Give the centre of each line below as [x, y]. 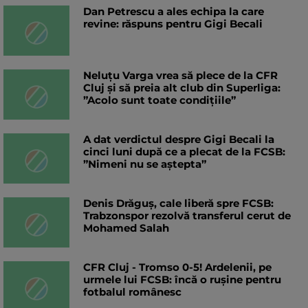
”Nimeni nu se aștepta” [145, 164]
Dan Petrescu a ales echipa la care [174, 12]
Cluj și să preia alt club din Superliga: [182, 88]
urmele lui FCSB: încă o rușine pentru [182, 280]
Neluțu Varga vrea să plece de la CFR [180, 76]
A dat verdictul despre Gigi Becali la [179, 140]
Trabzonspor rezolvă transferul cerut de [187, 216]
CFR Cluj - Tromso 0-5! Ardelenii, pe [177, 267]
